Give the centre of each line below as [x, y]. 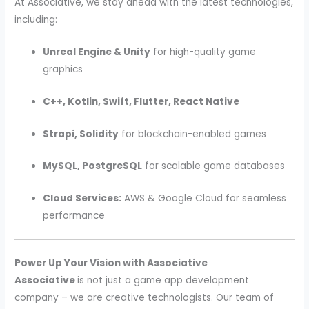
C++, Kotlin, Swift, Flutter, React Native [141, 101]
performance [74, 216]
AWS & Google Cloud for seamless [204, 199]
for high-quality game [203, 52]
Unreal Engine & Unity [97, 52]
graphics [63, 69]
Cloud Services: [82, 199]
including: [36, 19]
